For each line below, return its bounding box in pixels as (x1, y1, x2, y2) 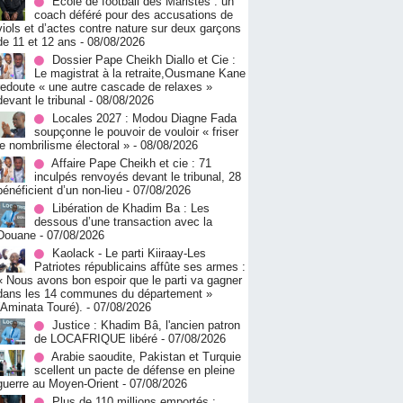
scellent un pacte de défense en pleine (34, 363, 235, 378)
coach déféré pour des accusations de (34, 8, 233, 22)
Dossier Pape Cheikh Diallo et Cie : (52, 53, 236, 67)
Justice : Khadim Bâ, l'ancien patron (52, 318, 240, 333)
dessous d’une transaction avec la (34, 215, 212, 229)
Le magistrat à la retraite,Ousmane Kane (34, 67, 246, 81)
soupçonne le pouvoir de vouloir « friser (34, 125, 238, 139)
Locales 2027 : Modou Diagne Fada (52, 112, 237, 126)
